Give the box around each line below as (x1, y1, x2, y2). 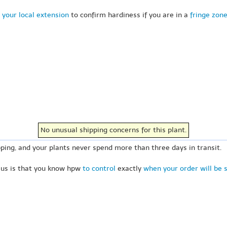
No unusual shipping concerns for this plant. (41, 126, 186, 134)
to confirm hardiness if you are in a (69, 10, 190, 19)
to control (83, 164, 116, 173)
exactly (116, 164, 143, 173)
